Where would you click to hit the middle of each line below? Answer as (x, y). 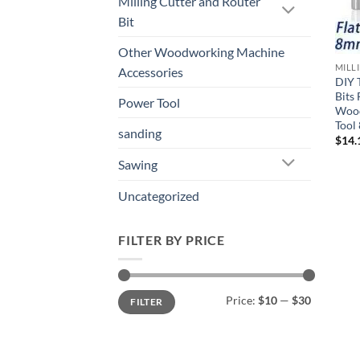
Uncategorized (159, 195)
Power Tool (149, 102)
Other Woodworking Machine (201, 51)
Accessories (151, 72)
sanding (140, 133)
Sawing (138, 164)
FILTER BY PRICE (172, 239)
